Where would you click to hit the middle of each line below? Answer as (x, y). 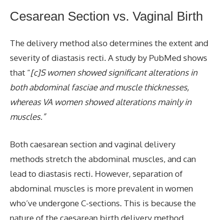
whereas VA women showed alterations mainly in (101, 102)
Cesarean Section (61, 16)
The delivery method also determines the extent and (109, 43)
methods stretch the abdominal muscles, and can (103, 159)
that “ (20, 72)
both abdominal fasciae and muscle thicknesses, (99, 87)
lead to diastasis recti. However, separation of (96, 173)
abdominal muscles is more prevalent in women (101, 188)
